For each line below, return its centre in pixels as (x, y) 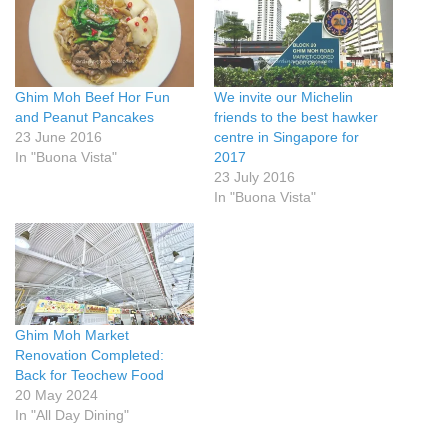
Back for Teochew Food (89, 374)
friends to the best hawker (296, 116)
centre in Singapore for (286, 136)
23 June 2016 (58, 136)
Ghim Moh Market (72, 334)
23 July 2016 (254, 176)
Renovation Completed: (89, 354)
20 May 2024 (56, 394)
